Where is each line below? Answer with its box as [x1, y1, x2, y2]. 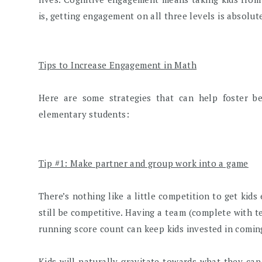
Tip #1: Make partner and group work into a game [39, 157, 249, 170]
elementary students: [39, 108, 130, 120]
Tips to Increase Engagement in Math [39, 59, 197, 71]
